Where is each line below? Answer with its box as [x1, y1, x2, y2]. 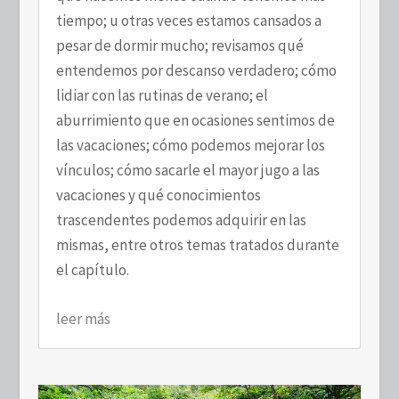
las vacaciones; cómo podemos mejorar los [55, 134, 325, 155]
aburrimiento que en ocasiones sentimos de [55, 110, 335, 130]
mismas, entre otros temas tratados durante [55, 234, 339, 255]
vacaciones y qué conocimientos [55, 184, 261, 205]
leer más [55, 308, 110, 329]
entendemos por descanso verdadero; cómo [55, 60, 337, 80]
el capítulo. [55, 259, 129, 280]
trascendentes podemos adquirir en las [55, 209, 306, 230]
